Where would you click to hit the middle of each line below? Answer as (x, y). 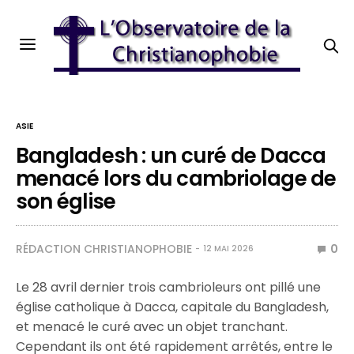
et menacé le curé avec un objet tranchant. (152, 327)
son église (66, 201)
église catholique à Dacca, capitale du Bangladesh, (173, 307)
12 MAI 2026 (228, 249)
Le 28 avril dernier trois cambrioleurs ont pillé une (169, 287)
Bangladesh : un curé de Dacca (171, 156)
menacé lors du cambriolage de (176, 179)
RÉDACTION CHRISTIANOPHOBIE (104, 249)
